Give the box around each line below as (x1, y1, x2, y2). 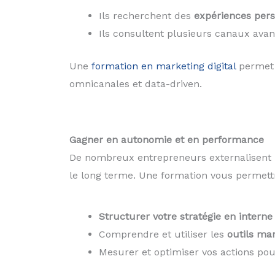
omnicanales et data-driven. (69, 77, 202, 90)
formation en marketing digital (91, 60, 236, 72)
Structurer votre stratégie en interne (98, 211, 273, 223)
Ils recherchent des (98, 9, 194, 21)
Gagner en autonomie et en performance (69, 133, 264, 145)
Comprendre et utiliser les (98, 228, 227, 241)
